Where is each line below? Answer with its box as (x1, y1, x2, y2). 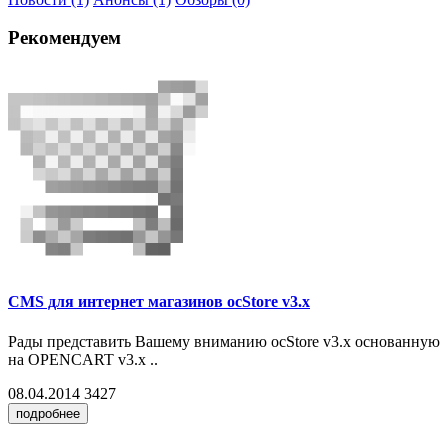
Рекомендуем (8, 27, 121, 49)
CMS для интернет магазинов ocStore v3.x (8, 293, 310, 311)
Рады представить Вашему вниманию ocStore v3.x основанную (8, 332, 440, 350)
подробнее (16, 405, 80, 421)
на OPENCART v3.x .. (8, 350, 158, 368)
